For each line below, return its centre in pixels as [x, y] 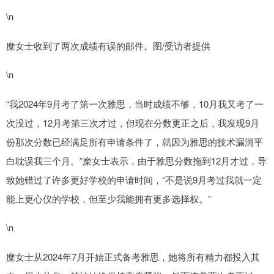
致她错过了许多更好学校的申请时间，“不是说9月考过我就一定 [134, 180]
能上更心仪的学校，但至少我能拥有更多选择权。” [109, 199]
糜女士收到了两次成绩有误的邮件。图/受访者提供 [108, 46]
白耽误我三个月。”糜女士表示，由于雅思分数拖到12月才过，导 [136, 161]
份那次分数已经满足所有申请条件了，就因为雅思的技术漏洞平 [135, 142]
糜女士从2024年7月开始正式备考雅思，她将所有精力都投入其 [133, 257]
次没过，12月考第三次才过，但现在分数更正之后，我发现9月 [133, 123]
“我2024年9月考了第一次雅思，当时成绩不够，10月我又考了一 [135, 104]
